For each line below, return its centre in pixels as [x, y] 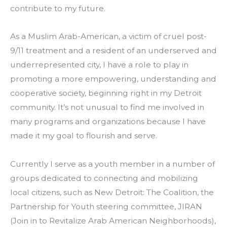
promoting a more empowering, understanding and [113, 79]
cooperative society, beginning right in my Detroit [106, 93]
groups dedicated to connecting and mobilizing [104, 178]
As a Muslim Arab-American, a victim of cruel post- [108, 36]
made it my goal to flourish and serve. [84, 136]
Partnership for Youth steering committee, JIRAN [106, 206]
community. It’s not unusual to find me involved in [107, 107]
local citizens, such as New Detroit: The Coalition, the [112, 192]
